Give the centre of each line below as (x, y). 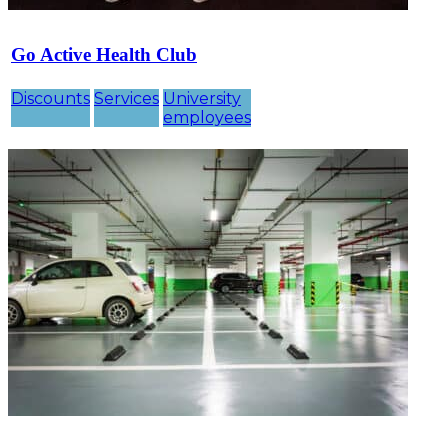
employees (207, 118)
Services (126, 99)
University (202, 99)
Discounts (50, 99)
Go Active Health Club (104, 55)
